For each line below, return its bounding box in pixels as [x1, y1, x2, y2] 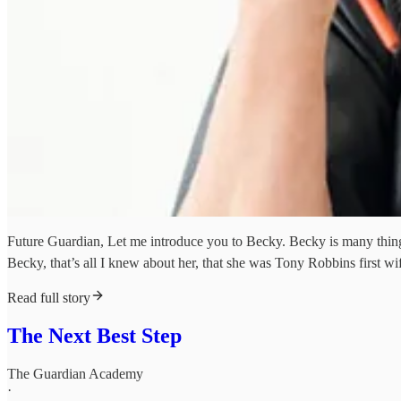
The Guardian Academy [7, 366, 143, 382]
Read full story [7, 290, 90, 306]
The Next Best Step [7, 324, 182, 348]
